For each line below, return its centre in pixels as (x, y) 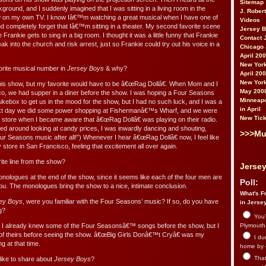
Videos (250, 20)
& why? (115, 69)
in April (250, 109)
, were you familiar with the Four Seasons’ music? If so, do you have (121, 202)
